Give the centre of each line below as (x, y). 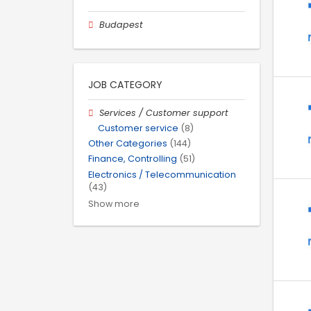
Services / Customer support (164, 112)
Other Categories (128, 144)
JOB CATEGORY (125, 84)
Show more (114, 203)
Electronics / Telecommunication (162, 174)
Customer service (138, 128)
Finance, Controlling (133, 159)
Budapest (121, 24)
